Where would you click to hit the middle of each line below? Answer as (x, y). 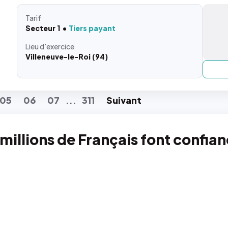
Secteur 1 (43, 28)
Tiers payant (92, 28)
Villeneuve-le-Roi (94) (67, 56)
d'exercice (57, 46)
